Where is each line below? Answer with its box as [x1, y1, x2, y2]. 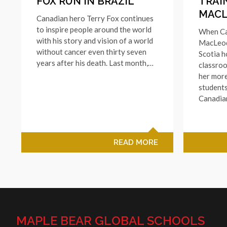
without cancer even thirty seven [36, 47, 146, 56]
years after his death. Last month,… [36, 58, 154, 67]
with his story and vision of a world [36, 35, 153, 45]
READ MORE [113, 137, 158, 147]
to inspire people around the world [36, 24, 152, 34]
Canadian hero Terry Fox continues [36, 13, 154, 23]
